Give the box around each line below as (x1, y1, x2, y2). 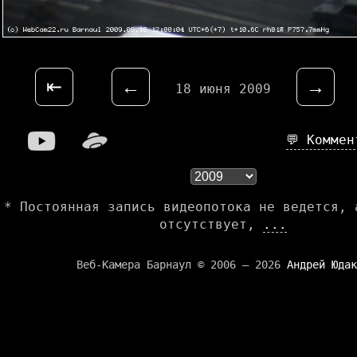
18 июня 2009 (175, 81, 271, 97)
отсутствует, (159, 217, 263, 233)
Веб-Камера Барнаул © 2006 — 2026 (76, 258, 287, 272)
